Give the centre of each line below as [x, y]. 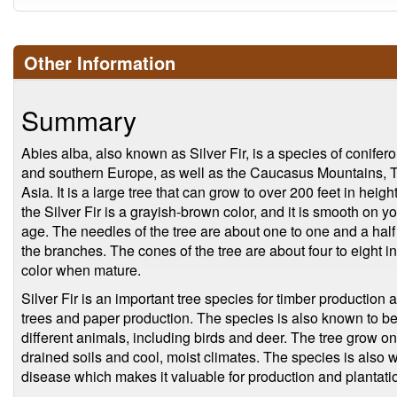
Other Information [100, 62]
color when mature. [81, 270]
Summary [79, 120]
